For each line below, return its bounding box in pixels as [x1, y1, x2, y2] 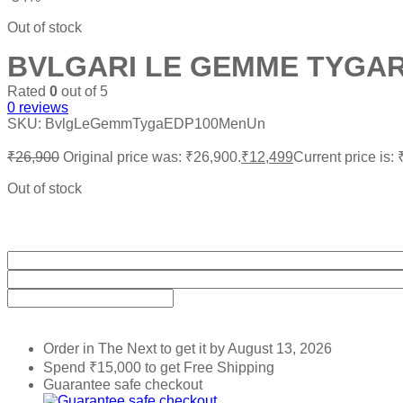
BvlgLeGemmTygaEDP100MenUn [45, 115, 265, 131]
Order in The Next [43, 341, 160, 357]
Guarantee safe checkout [43, 377, 202, 393]
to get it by [160, 341, 228, 357]
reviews [15, 99, 68, 115]
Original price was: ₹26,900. [63, 148, 241, 165]
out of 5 [58, 83, 108, 99]
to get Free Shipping [141, 360, 274, 376]
